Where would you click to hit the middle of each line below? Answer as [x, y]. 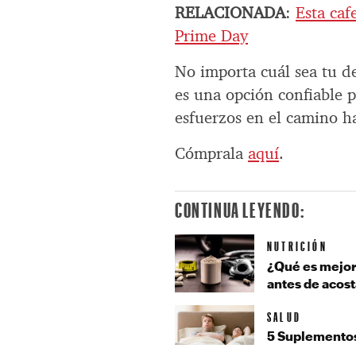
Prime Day [212, 36]
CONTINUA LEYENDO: [240, 210]
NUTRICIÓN [297, 246]
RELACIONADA [230, 13]
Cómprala [212, 154]
